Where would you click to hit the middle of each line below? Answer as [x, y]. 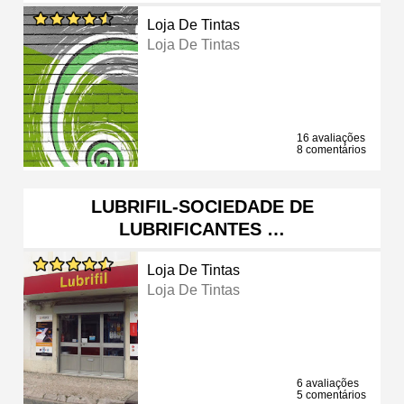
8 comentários [331, 149]
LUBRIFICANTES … [202, 229]
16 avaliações [331, 138]
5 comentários [331, 395]
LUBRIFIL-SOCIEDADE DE [202, 206]
